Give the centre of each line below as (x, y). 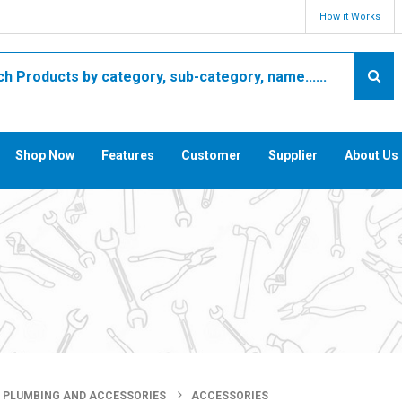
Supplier (293, 155)
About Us (371, 155)
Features (127, 155)
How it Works (350, 17)
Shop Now (44, 155)
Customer (211, 155)
